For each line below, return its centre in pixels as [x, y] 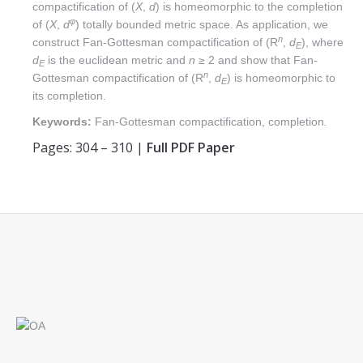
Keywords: [62, 122]
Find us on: [45, 267]
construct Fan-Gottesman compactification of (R [155, 42]
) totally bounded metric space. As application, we [202, 24]
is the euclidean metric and [117, 60]
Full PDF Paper [191, 147]
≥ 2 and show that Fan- [258, 60]
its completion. [69, 96]
